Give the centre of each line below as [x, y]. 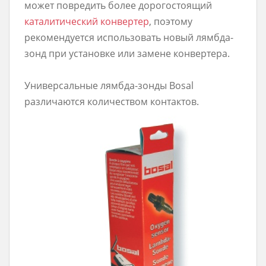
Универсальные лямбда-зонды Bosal [109, 85]
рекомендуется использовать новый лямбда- [129, 37]
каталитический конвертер [87, 21]
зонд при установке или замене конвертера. [127, 53]
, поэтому [171, 21]
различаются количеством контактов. [112, 102]
